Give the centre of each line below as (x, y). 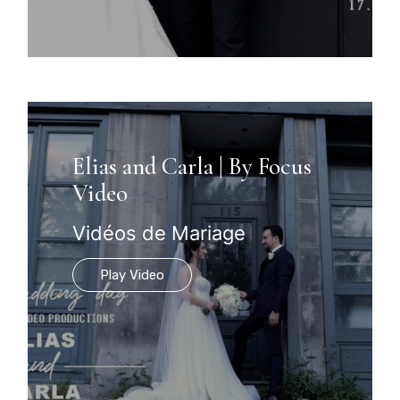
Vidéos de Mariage (159, 233)
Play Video (133, 275)
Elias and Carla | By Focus (192, 166)
